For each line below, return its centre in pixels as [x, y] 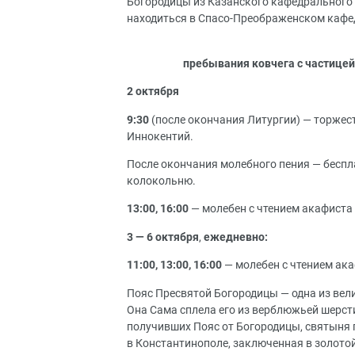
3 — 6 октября [163, 237]
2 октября [153, 92]
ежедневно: [236, 237]
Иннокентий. [160, 136]
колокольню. [161, 181]
